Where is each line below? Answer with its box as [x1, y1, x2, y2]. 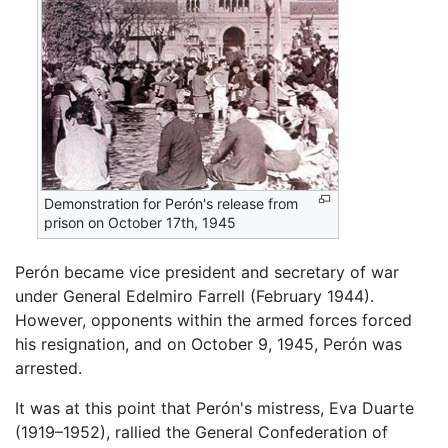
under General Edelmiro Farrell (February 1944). [15, 285, 374, 306]
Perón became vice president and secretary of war [15, 261, 399, 282]
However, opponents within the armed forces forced [15, 309, 412, 330]
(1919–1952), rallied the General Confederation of [15, 421, 388, 442]
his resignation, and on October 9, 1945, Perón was [15, 333, 402, 354]
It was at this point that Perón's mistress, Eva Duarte [15, 397, 414, 418]
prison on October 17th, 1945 [44, 213, 237, 231]
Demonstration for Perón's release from [44, 194, 299, 212]
